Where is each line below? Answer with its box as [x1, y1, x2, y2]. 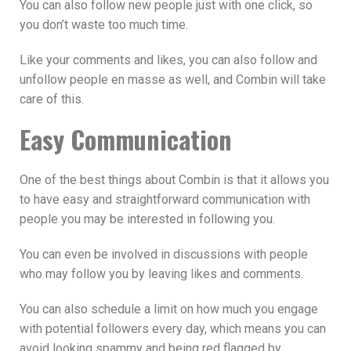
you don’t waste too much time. [20, 16, 188, 32]
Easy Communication [20, 120, 232, 157]
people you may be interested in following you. [20, 211, 275, 226]
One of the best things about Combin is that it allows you [20, 172, 329, 187]
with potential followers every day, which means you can [20, 320, 326, 336]
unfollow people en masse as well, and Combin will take [20, 71, 326, 87]
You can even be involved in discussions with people [20, 246, 308, 262]
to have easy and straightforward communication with [20, 191, 310, 207]
